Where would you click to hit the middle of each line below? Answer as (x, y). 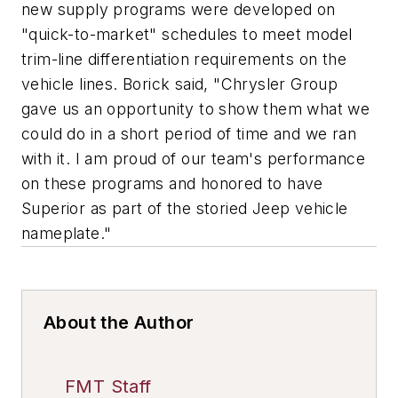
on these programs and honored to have (172, 183)
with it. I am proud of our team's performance (193, 158)
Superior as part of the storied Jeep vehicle (185, 208)
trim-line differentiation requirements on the (184, 59)
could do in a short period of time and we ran (189, 133)
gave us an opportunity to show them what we (196, 108)
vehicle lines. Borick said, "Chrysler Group (180, 84)
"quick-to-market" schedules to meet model (187, 34)
